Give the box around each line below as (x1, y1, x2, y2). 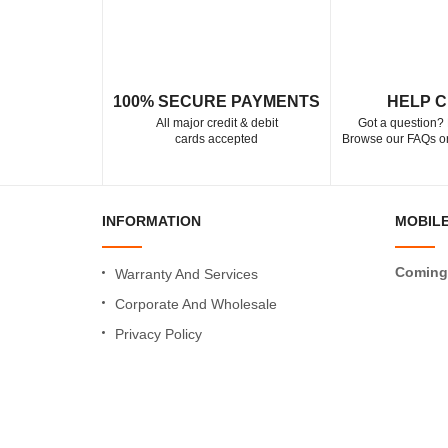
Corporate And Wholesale (115, 296, 277, 312)
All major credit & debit (155, 116, 278, 130)
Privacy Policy (115, 326, 202, 342)
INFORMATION (102, 213, 201, 229)
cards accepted (175, 132, 258, 146)
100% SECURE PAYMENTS (113, 93, 320, 110)
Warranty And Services (115, 266, 258, 282)
